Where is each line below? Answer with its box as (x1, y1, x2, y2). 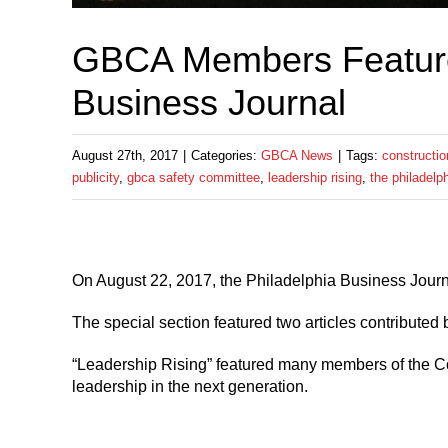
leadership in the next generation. (72, 378, 312, 395)
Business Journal (72, 82, 346, 123)
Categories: (191, 148, 261, 163)
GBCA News (261, 148, 333, 163)
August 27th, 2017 (72, 148, 178, 163)
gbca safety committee (127, 170, 260, 185)
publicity (72, 170, 119, 185)
